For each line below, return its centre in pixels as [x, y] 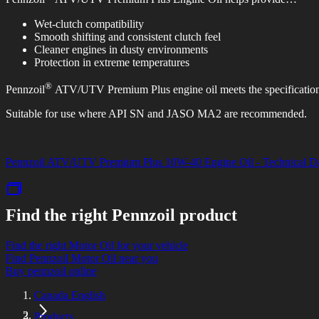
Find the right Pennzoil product [121, 215]
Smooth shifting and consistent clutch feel [129, 36]
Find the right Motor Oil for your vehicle [97, 245]
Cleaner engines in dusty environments [122, 49]
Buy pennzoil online [51, 271]
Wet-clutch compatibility [90, 23]
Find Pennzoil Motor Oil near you [82, 258]
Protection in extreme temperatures [112, 62]
